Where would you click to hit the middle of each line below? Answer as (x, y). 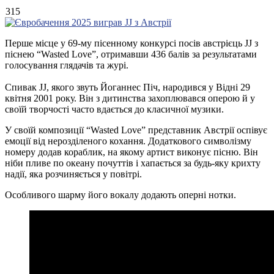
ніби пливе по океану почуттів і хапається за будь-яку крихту (133, 163)
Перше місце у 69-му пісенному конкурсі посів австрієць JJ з (131, 43)
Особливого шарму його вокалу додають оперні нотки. (120, 195)
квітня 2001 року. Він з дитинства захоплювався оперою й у (130, 98)
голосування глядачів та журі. (67, 65)
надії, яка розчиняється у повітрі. (73, 174)
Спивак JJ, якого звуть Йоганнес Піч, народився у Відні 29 (128, 87)
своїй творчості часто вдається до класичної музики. (114, 109)
